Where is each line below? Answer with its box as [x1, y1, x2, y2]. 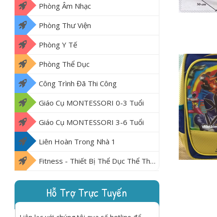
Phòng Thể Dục [39, 59, 90, 69]
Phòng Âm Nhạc [39, 1, 91, 11]
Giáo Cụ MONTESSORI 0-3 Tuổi [39, 98, 144, 108]
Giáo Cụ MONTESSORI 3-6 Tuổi [39, 117, 144, 127]
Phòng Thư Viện [39, 20, 91, 31]
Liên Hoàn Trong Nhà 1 [39, 137, 116, 147]
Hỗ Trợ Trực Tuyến [46, 185, 127, 201]
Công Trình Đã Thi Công [39, 78, 117, 89]
